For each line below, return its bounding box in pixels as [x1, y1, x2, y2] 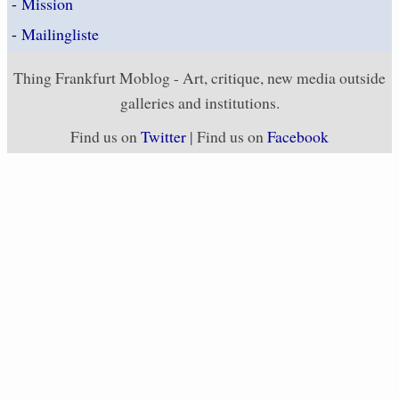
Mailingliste [21, 22, 99, 45]
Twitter [141, 125, 186, 147]
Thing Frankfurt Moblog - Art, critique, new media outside [13, 66, 386, 88]
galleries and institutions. [119, 91, 280, 113]
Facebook [267, 125, 329, 147]
